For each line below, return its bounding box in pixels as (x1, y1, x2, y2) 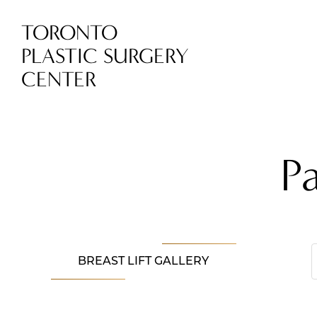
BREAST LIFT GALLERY (78, 255, 209, 267)
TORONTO (21, 21, 117, 45)
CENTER (21, 67, 96, 92)
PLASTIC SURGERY (21, 44, 189, 69)
